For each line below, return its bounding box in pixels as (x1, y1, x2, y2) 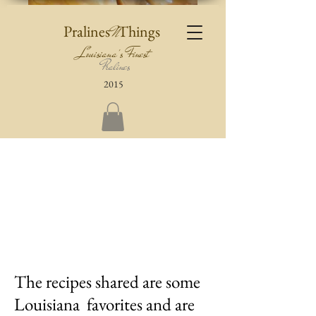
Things (118, 21, 160, 42)
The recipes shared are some (14, 269, 200, 293)
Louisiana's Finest (78, 44, 149, 63)
